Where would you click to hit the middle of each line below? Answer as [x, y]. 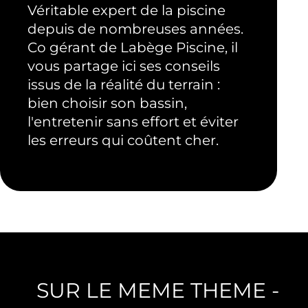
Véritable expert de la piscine [126, 10]
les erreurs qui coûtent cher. [123, 140]
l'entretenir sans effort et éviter [133, 121]
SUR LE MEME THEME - [157, 290]
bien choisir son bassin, [107, 103]
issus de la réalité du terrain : [124, 84]
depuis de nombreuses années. [135, 29]
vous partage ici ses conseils [124, 66]
